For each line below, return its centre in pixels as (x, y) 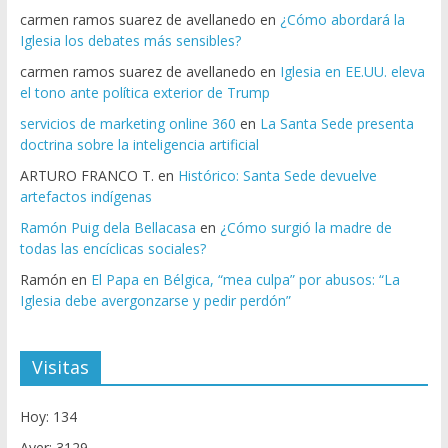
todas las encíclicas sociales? (112, 249)
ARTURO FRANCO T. (86, 176)
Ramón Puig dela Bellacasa (107, 228)
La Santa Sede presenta (336, 124)
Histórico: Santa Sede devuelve (277, 176)
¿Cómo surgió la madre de (305, 228)
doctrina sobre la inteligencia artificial (139, 145)
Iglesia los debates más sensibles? (130, 41)
